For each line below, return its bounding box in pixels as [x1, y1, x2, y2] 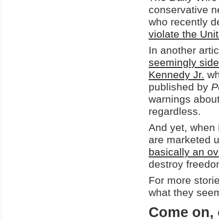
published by [149, 81, 211, 93]
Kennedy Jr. [149, 69, 204, 81]
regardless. [149, 106, 201, 117]
